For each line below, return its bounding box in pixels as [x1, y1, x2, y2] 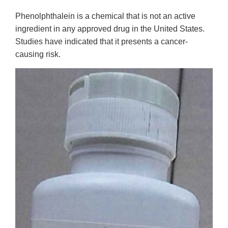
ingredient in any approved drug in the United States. [15, 24, 205, 33]
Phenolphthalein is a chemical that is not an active [15, 11, 195, 20]
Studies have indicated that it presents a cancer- [15, 37, 188, 46]
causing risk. [15, 49, 61, 59]
